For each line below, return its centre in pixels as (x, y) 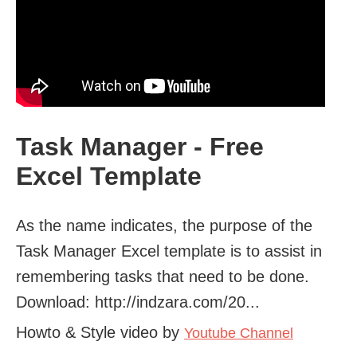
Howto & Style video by (100, 332)
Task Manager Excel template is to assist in (169, 251)
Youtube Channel (239, 333)
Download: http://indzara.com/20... (138, 302)
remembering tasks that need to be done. (163, 276)
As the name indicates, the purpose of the (164, 225)
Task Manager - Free (140, 147)
